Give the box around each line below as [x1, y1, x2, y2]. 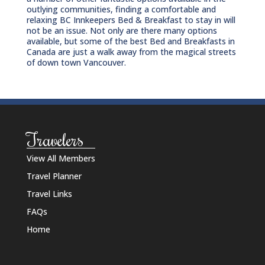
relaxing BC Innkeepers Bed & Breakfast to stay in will [26, 14, 235, 25]
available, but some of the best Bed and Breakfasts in [26, 35, 235, 47]
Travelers [26, 127, 83, 151]
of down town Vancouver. [26, 56, 126, 68]
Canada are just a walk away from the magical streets [26, 46, 236, 57]
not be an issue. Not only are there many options [26, 24, 217, 36]
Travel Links [26, 188, 72, 199]
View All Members [26, 152, 95, 164]
